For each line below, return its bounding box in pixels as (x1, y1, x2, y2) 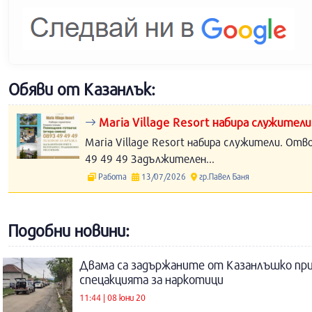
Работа (96, 171, 129, 181)
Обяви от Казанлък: (8, 79, 155, 99)
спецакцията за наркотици (79, 272, 224, 287)
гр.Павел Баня (196, 171, 249, 181)
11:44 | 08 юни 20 (79, 291, 146, 303)
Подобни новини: (8, 221, 130, 240)
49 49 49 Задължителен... (85, 152, 214, 165)
